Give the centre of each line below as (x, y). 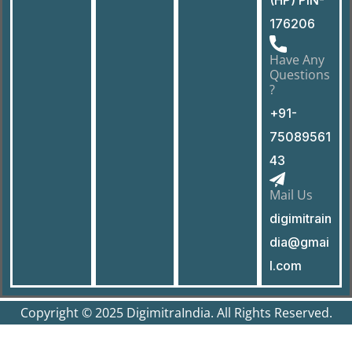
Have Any (297, 59)
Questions (299, 74)
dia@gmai (299, 242)
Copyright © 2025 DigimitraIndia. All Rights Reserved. (176, 312)
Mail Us (291, 194)
